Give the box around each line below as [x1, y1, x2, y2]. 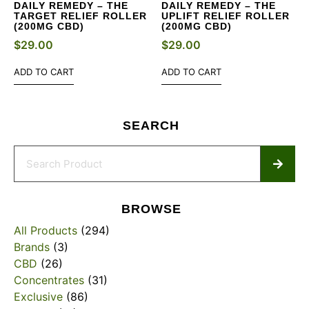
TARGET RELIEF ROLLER [14, 10, 147, 22]
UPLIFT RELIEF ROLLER [161, 10, 290, 22]
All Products [14, 223, 77, 238]
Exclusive [14, 290, 63, 304]
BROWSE [121, 202, 181, 217]
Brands [14, 240, 50, 255]
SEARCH [123, 119, 179, 133]
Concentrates [14, 273, 84, 288]
